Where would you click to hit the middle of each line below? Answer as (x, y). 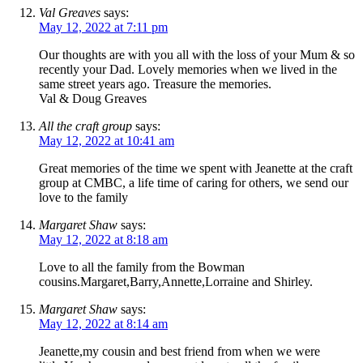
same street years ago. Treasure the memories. (155, 83)
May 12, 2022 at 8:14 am (103, 323)
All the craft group (85, 126)
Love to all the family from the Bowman (142, 267)
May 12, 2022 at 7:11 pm (103, 27)
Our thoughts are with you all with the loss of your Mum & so (197, 54)
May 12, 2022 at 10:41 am (107, 140)
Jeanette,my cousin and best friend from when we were (179, 351)
